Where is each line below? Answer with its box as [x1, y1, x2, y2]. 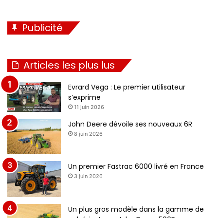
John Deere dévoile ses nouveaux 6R [68, 119, 192, 129]
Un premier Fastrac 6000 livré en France [68, 162, 204, 172]
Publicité [22, 20, 63, 35]
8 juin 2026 [74, 130, 103, 137]
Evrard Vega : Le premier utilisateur [68, 82, 185, 92]
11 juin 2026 [74, 103, 104, 110]
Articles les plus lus [23, 58, 115, 72]
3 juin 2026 [74, 173, 103, 180]
